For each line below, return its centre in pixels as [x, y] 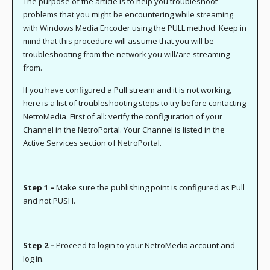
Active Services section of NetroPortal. [93, 143]
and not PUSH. [49, 201]
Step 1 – [39, 188]
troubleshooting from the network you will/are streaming [127, 55]
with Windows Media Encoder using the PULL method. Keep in [135, 28]
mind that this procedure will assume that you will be [119, 41]
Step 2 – [39, 246]
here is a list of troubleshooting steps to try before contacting [135, 103]
